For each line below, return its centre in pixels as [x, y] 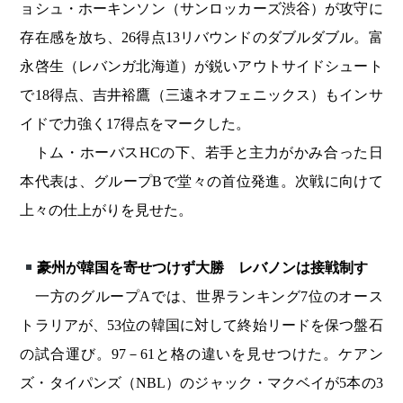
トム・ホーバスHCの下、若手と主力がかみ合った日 [201, 153]
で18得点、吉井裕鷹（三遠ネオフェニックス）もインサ [201, 95]
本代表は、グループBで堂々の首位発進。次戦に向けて [201, 182]
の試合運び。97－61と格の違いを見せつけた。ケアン [201, 354]
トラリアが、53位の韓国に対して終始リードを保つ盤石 [201, 326]
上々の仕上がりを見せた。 [107, 210]
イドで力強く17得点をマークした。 [135, 124]
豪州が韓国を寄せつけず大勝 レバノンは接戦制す [202, 268]
